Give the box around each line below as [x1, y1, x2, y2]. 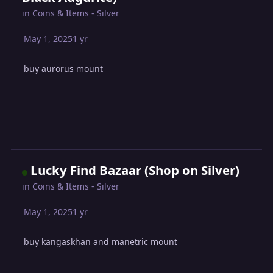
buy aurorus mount [24, 63, 104, 75]
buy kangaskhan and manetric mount [24, 235, 178, 247]
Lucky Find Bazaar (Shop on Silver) [30, 161, 240, 179]
